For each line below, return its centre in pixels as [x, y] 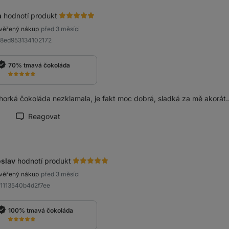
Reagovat [44, 117]
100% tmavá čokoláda [41, 211]
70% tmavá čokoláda [39, 65]
